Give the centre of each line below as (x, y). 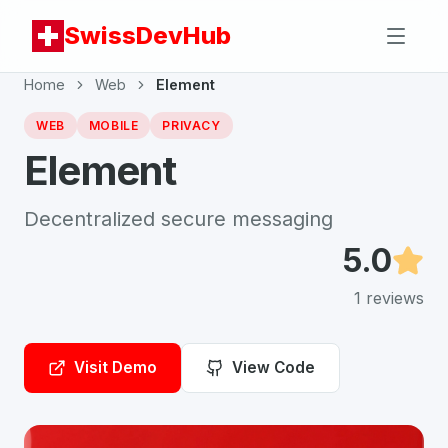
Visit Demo (115, 367)
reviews (392, 298)
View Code (273, 367)
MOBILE (113, 125)
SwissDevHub (147, 35)
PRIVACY (191, 125)
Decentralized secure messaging (178, 219)
